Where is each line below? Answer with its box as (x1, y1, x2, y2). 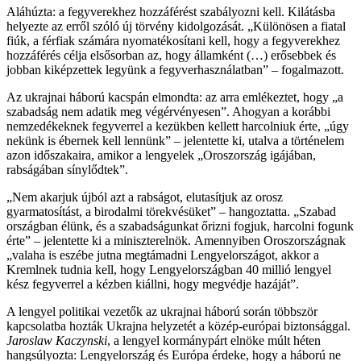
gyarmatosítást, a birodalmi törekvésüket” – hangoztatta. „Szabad (6, 204, 336, 218)
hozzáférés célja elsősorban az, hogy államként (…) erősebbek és (6, 48, 336, 62)
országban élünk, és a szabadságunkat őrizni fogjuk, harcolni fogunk (6, 218, 354, 233)
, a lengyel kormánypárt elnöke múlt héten (107, 333, 321, 347)
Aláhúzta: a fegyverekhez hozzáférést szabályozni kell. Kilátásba (6, 4, 335, 19)
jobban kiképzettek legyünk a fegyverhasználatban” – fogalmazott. (6, 62, 344, 77)
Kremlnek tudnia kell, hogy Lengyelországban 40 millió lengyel (6, 262, 331, 276)
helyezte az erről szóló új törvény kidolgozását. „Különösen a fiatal (6, 19, 346, 33)
